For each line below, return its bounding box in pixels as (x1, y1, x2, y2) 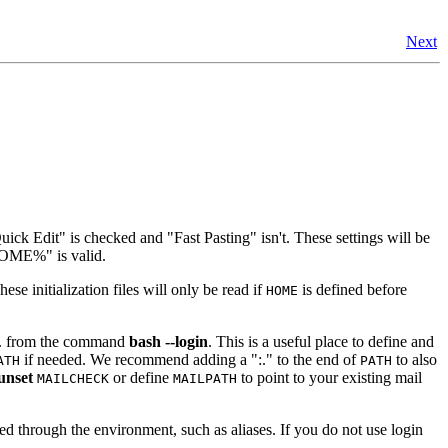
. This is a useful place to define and (208, 332, 434, 350)
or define (109, 368, 173, 386)
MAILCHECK (37, 370, 109, 386)
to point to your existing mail (237, 368, 422, 386)
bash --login (129, 332, 208, 350)
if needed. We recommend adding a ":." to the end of (20, 350, 360, 368)
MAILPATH (173, 370, 237, 386)
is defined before (298, 280, 407, 298)
